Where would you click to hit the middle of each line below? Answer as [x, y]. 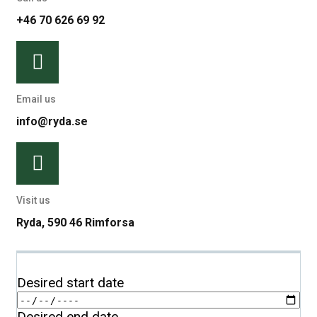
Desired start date [70, 282]
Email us [36, 99]
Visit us [33, 200]
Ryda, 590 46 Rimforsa [75, 222]
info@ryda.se [52, 121]
